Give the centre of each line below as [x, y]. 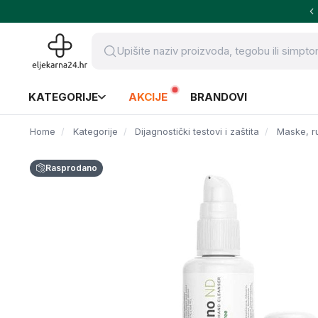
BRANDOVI [219, 97]
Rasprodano [71, 168]
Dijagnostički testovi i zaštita [197, 131]
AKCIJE [148, 97]
